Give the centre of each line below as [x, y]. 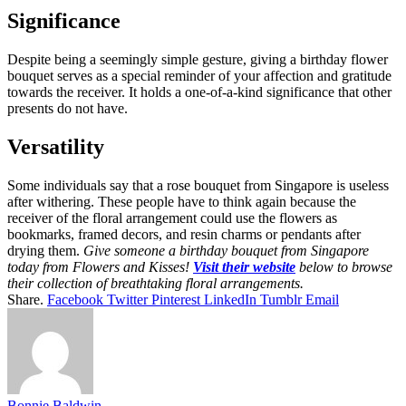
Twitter [127, 300]
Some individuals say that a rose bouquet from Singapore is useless [198, 186]
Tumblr [281, 300]
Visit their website [244, 267]
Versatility [56, 147]
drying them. [45, 251]
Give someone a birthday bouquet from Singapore [226, 251]
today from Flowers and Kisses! [100, 267]
